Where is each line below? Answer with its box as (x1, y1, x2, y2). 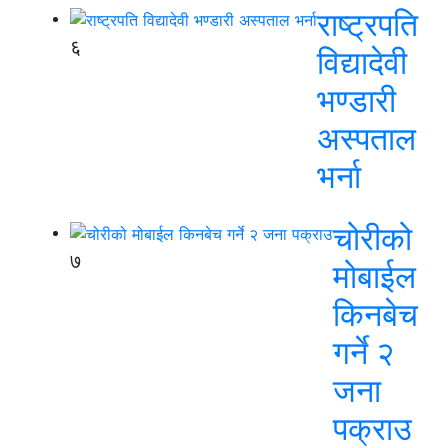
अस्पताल (317, 119, 416, 158)
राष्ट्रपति (317, 5, 418, 44)
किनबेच (333, 295, 418, 334)
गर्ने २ (333, 333, 394, 372)
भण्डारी (317, 81, 396, 120)
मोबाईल (333, 257, 416, 296)
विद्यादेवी (317, 43, 407, 82)
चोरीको (333, 219, 412, 258)
